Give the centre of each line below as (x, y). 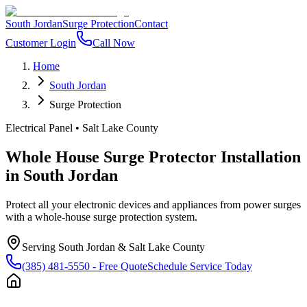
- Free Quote (119, 266)
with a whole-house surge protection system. (101, 217)
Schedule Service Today (200, 266)
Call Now (114, 43)
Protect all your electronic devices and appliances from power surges (153, 204)
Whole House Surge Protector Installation (153, 157)
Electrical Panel (39, 128)
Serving (40, 247)
